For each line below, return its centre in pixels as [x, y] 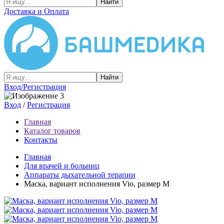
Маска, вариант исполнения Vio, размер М [97, 184]
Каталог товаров [52, 131]
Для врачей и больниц [62, 166]
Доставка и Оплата [36, 11]
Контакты [41, 140]
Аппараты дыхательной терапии [80, 175]
